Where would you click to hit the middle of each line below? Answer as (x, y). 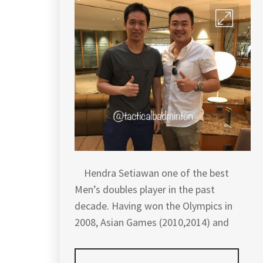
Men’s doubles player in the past (145, 189)
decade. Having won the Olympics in (154, 205)
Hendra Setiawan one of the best (152, 173)
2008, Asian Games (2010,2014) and (152, 222)
